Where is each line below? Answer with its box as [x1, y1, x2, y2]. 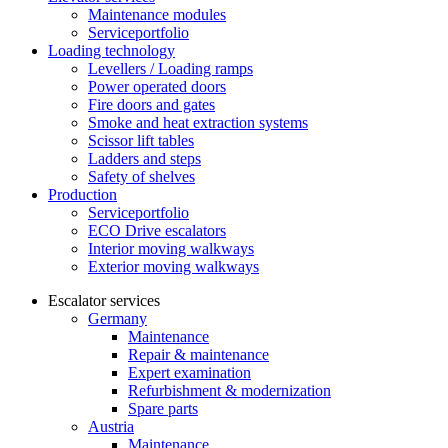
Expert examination [128, 364, 251, 381]
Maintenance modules [88, 6, 226, 23]
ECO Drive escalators [88, 222, 226, 239]
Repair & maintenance [128, 346, 269, 363]
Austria [88, 418, 134, 435]
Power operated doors [88, 78, 226, 95]
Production [48, 186, 117, 203]
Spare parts [128, 400, 198, 417]
